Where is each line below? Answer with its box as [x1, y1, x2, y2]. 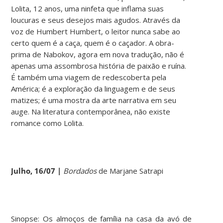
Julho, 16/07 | [11, 165, 64, 176]
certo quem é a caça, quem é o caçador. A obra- [11, 37, 175, 48]
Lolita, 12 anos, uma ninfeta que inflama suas [11, 3, 164, 13]
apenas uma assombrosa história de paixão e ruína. [11, 60, 187, 71]
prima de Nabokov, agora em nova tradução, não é [11, 49, 185, 59]
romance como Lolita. [11, 117, 84, 128]
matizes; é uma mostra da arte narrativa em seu [11, 95, 177, 105]
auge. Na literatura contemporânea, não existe [11, 106, 171, 116]
